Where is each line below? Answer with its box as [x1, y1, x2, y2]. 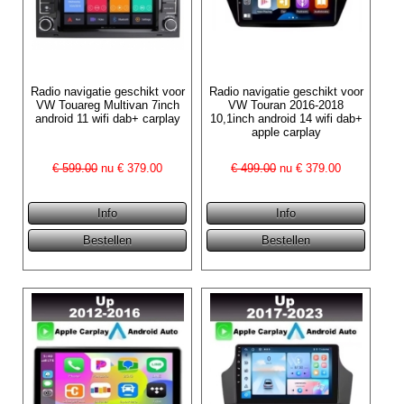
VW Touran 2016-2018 [228, 97, 344, 112]
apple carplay [251, 124, 321, 139]
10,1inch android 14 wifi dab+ [209, 111, 363, 125]
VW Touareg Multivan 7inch [35, 97, 179, 112]
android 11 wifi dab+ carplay [34, 111, 180, 125]
